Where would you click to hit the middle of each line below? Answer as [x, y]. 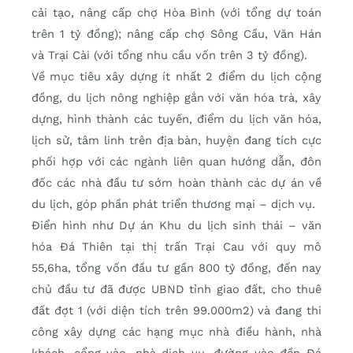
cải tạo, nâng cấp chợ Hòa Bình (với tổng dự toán [176, 13]
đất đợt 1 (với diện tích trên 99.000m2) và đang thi [176, 311]
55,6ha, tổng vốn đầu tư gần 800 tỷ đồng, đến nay [176, 268]
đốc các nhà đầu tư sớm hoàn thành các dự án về [176, 183]
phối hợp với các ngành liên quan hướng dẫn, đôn [176, 162]
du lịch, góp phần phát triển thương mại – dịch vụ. [173, 204]
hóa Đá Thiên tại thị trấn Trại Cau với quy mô [176, 247]
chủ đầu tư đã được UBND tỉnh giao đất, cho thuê [176, 290]
